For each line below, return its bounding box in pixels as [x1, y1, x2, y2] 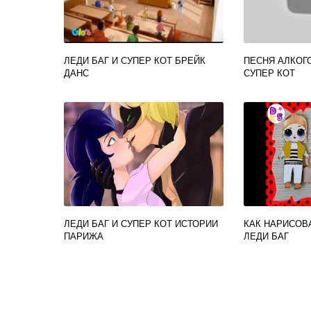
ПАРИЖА [64, 229, 103, 242]
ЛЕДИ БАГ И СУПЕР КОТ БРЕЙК [64, 53, 205, 67]
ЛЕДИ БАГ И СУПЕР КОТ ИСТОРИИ [64, 217, 218, 230]
